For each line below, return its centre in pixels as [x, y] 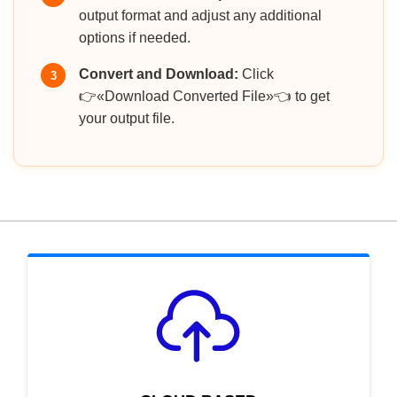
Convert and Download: [159, 74]
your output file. [127, 119]
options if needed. [135, 38]
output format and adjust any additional [200, 16]
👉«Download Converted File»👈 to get [204, 97]
